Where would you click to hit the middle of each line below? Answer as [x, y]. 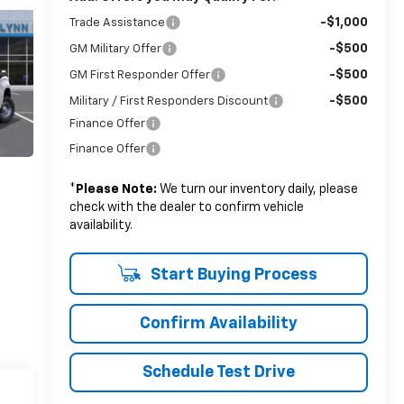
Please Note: [116, 190]
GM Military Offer [115, 50]
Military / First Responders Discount [168, 102]
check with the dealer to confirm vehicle [186, 208]
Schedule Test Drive [218, 373]
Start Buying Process [232, 275]
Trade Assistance [117, 23]
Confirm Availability [218, 324]
